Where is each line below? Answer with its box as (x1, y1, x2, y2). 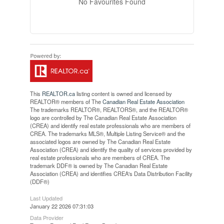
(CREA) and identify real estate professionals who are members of (29, 121, 190, 129)
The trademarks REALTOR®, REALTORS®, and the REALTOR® (29, 105, 188, 113)
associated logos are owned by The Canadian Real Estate (29, 137, 170, 145)
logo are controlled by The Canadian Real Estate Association (29, 113, 176, 121)
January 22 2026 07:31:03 (29, 201, 93, 210)
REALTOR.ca (41, 89, 75, 97)
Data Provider (29, 213, 63, 221)
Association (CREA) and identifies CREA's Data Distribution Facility (29, 169, 192, 177)
